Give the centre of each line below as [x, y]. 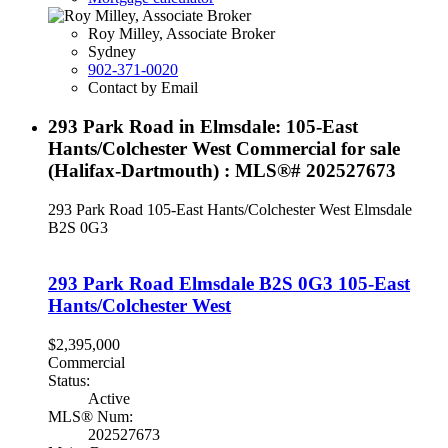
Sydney [112, 52]
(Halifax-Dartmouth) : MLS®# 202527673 [222, 170]
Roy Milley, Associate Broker [181, 34]
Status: [69, 381]
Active [109, 399]
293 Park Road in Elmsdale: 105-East [203, 126]
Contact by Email [143, 88]
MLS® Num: [90, 417]
